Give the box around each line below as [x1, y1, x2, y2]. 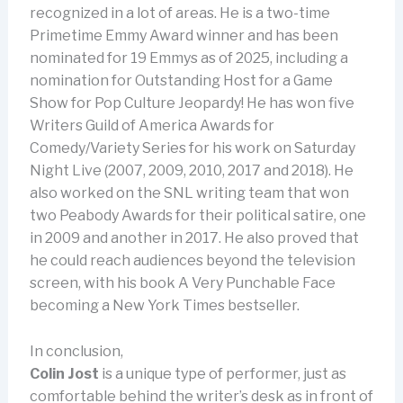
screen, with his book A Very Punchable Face [29, 274, 336, 292]
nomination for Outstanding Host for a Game [29, 72, 333, 90]
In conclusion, [29, 343, 123, 360]
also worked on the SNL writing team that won [29, 184, 349, 202]
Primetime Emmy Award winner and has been [29, 27, 338, 45]
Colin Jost [29, 365, 99, 382]
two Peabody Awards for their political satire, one [29, 207, 366, 225]
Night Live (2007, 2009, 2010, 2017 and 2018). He [29, 162, 354, 180]
